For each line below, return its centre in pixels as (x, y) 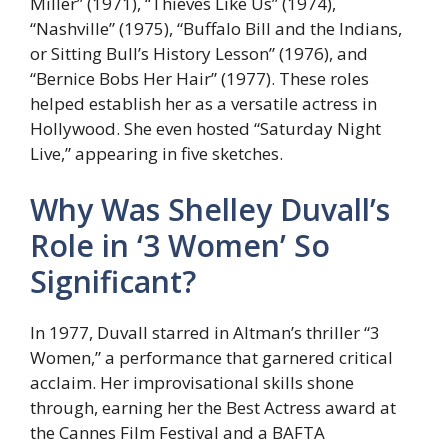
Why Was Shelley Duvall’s (210, 209)
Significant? (113, 281)
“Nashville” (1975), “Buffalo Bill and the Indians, (216, 29)
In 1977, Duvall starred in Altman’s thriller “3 (205, 332)
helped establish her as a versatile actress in (203, 104)
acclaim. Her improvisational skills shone (192, 382)
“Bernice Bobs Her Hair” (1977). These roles (199, 79)
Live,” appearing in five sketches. (156, 154)
